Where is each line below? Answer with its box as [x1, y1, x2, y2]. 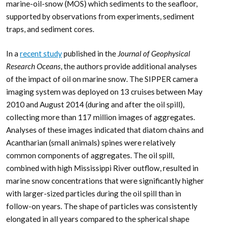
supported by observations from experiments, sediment [6, 11, 194, 21]
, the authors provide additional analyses [61, 61, 197, 71]
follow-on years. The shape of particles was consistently [6, 201, 197, 211]
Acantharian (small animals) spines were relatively [6, 137, 176, 147]
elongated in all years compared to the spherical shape [6, 214, 189, 223]
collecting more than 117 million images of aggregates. [6, 112, 195, 122]
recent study [20, 48, 62, 58]
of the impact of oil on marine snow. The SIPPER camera [6, 74, 198, 83]
